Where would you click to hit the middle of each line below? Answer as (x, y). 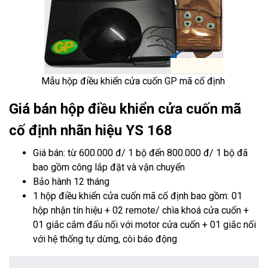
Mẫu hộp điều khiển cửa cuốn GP (109, 81)
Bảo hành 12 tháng (71, 182)
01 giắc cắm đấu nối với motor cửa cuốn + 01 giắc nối (144, 225)
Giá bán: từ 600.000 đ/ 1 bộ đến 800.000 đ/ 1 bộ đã (140, 153)
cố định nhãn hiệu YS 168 (91, 130)
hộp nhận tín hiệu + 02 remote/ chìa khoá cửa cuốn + (141, 210)
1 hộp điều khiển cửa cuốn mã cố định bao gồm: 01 (138, 196)
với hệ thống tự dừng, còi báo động (105, 239)
